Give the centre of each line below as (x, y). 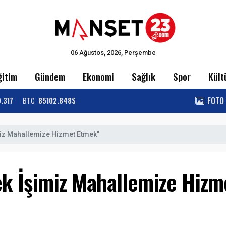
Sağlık (144, 76)
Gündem (50, 76)
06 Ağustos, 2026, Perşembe (113, 52)
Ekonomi (98, 76)
